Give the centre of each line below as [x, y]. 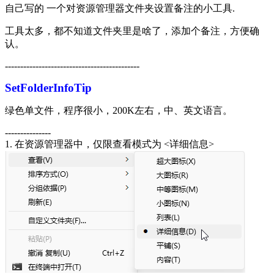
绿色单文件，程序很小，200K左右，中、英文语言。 [119, 110]
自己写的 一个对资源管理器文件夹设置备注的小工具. [120, 8]
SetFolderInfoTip [48, 87]
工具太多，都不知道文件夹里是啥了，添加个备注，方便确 [132, 31]
